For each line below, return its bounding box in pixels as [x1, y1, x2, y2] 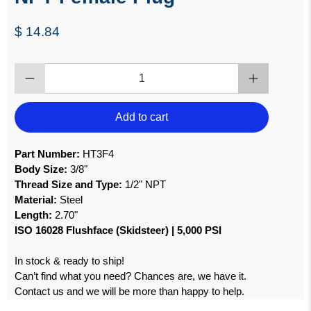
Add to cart [115, 111, 168, 124]
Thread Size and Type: [15, 178, 123, 191]
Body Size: [15, 163, 68, 176]
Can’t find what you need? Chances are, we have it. [15, 270, 247, 283]
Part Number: [15, 148, 81, 160]
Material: [15, 194, 58, 206]
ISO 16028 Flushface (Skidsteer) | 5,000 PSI [15, 224, 222, 237]
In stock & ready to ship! [15, 255, 125, 267]
